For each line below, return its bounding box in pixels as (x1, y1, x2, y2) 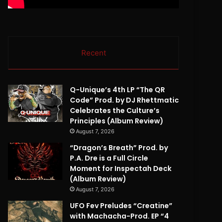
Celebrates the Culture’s (70, 106, 160, 116)
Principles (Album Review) (70, 116, 164, 126)
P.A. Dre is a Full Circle (70, 153, 149, 164)
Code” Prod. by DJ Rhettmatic (70, 95, 179, 106)
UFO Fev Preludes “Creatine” (70, 201, 173, 211)
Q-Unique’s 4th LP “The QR (70, 85, 166, 95)
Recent (81, 48, 106, 58)
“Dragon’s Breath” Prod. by (70, 143, 168, 153)
